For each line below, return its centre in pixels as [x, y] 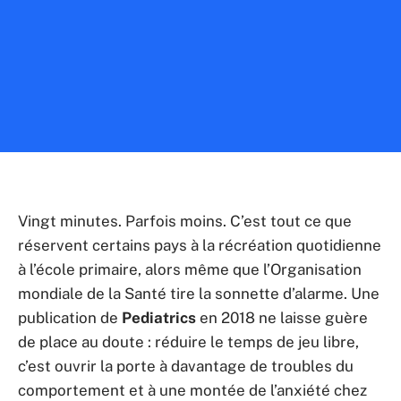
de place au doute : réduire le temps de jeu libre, [188, 342]
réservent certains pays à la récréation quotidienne [200, 245]
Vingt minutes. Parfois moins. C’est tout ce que [185, 221]
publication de [70, 318]
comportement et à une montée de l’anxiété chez [192, 390]
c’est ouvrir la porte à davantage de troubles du [186, 366]
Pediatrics [159, 318]
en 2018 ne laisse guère [282, 318]
